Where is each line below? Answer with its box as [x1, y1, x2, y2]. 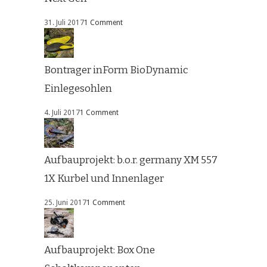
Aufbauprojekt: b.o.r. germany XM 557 [44, 154, 218, 167]
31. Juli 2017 [44, 18, 84, 27]
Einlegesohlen [44, 82, 112, 95]
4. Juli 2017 [44, 108, 80, 117]
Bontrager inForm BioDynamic [44, 64, 188, 77]
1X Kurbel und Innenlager [44, 172, 164, 185]
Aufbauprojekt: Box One [44, 244, 155, 257]
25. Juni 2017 [44, 198, 86, 207]
